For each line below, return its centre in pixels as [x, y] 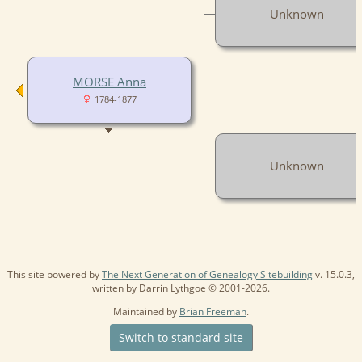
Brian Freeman [213, 311]
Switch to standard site [181, 337]
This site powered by [55, 274]
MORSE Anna [109, 81]
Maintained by [146, 311]
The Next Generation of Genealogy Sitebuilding [207, 274]
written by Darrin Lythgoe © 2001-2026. [181, 288]
